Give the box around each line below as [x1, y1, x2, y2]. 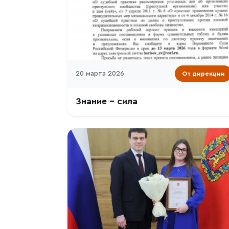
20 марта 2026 [76, 70, 124, 77]
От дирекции [182, 71, 225, 77]
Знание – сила [76, 97, 138, 106]
